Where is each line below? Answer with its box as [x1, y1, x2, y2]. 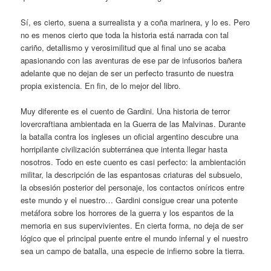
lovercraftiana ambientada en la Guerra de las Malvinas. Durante [21, 118, 246, 129]
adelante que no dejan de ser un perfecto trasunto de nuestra [21, 67, 234, 79]
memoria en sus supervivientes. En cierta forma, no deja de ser [21, 220, 244, 231]
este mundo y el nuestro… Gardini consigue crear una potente [21, 194, 238, 206]
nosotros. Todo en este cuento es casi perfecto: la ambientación [21, 156, 246, 168]
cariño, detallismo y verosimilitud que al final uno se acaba [21, 41, 226, 53]
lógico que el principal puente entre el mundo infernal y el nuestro [21, 232, 249, 244]
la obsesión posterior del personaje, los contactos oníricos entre [21, 181, 245, 193]
